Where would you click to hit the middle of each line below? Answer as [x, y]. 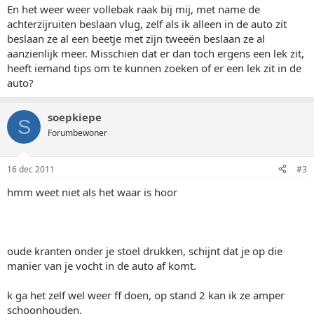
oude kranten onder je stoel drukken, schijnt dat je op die [145, 251]
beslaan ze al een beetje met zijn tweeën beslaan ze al [136, 39]
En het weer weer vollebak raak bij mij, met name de [134, 9]
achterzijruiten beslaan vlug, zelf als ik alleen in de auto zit [147, 24]
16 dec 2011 [31, 169]
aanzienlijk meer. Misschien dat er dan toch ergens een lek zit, [156, 53]
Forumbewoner [77, 133]
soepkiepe [75, 117]
